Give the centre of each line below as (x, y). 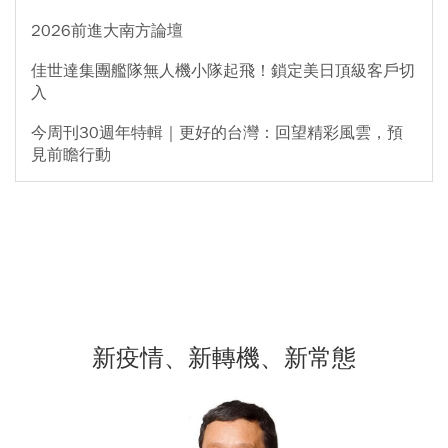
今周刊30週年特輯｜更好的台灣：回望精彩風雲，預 (217, 133)
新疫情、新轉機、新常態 (224, 358)
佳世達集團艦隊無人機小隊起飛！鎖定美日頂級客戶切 (223, 71)
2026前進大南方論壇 (107, 31)
